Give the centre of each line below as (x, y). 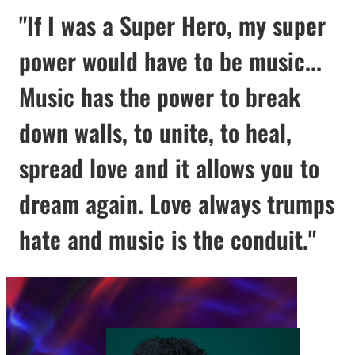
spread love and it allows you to (169, 168)
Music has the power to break (160, 97)
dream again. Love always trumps (177, 204)
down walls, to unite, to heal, (155, 132)
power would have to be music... (170, 61)
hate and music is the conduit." (168, 239)
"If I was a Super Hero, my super (172, 25)
